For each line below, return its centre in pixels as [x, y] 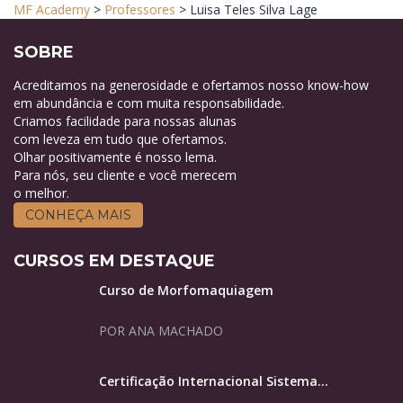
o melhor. [41, 193]
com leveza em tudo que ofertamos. [120, 139]
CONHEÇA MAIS [78, 215]
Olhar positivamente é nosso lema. [115, 157]
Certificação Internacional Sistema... [214, 381]
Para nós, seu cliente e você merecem [125, 175]
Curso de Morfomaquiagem [186, 290]
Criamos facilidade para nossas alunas [125, 121]
